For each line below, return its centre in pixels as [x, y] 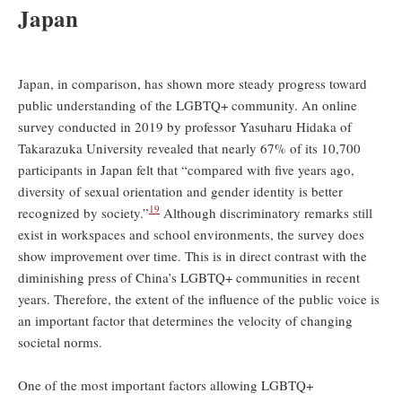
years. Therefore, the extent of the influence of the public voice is [199, 299]
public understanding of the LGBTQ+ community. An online [188, 105]
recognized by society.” [83, 213]
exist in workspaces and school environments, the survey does [191, 234]
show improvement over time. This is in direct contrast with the [192, 256]
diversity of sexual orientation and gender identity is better [180, 191]
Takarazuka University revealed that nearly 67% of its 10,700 [189, 148]
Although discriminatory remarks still [266, 213]
